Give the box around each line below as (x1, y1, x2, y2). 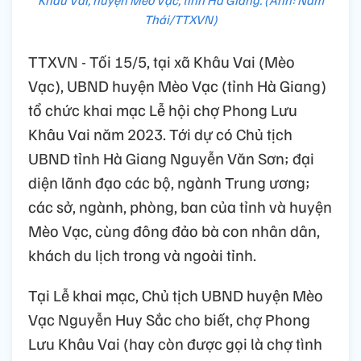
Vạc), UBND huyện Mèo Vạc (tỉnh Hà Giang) (28, 74, 326, 96)
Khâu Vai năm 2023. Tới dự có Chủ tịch (28, 122, 293, 144)
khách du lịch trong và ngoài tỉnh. (28, 243, 256, 265)
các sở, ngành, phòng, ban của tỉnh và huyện (28, 195, 332, 217)
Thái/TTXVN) (143, 10, 218, 27)
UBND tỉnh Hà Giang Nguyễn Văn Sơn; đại (28, 147, 314, 168)
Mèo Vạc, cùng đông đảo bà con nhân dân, (28, 219, 320, 241)
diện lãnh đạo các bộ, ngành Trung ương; (28, 171, 310, 193)
